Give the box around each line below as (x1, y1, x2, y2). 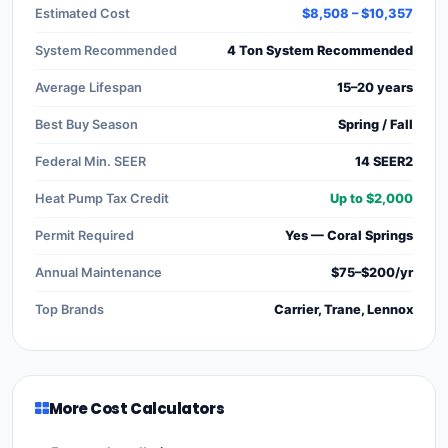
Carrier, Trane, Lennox (274, 301, 413, 317)
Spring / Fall (338, 116, 413, 132)
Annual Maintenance (35, 264, 162, 280)
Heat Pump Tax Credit (35, 190, 169, 206)
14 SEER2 (355, 153, 413, 169)
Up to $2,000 (330, 190, 413, 206)
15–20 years (337, 79, 413, 95)
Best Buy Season (35, 116, 138, 132)
